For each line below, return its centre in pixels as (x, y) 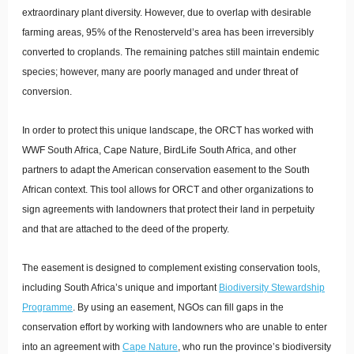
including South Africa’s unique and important (121, 288)
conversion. (47, 92)
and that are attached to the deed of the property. (126, 229)
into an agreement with (72, 347)
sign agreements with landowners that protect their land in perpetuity (168, 209)
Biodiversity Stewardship (272, 288)
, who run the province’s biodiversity (254, 347)
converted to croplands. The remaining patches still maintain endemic (171, 52)
